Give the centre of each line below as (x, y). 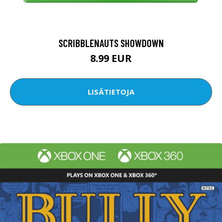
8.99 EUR (111, 58)
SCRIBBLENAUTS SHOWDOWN (111, 43)
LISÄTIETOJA (111, 92)
